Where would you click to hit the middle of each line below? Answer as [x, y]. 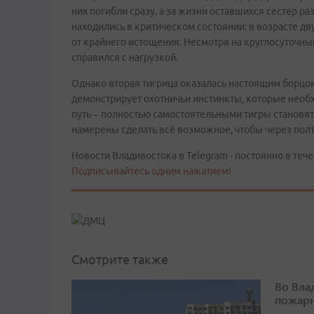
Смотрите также [120, 260]
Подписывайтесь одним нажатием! [151, 171]
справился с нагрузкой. [126, 57]
